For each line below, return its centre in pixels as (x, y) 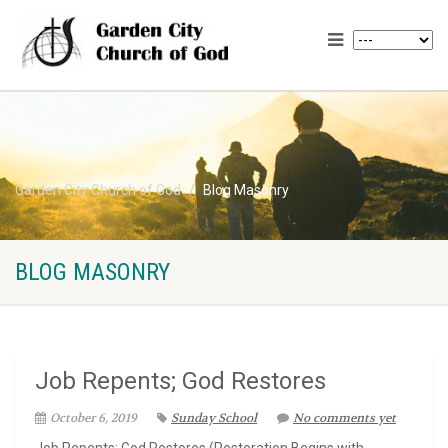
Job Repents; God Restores (180, 381)
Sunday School (214, 418)
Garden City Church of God (98, 190)
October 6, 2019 (93, 418)
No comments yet (344, 418)
